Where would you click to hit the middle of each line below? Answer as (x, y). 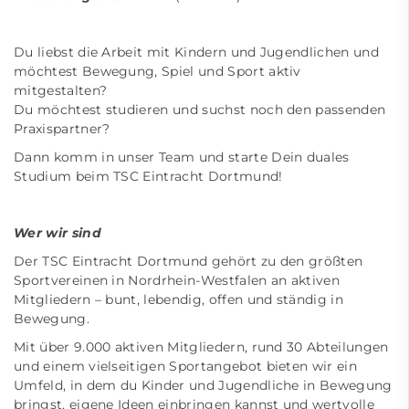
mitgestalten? (61, 90)
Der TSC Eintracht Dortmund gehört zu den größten (189, 261)
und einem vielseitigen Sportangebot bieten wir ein (186, 366)
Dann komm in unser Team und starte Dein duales (182, 157)
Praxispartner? (62, 129)
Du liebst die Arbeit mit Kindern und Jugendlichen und (196, 52)
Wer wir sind (58, 233)
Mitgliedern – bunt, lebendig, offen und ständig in (179, 299)
